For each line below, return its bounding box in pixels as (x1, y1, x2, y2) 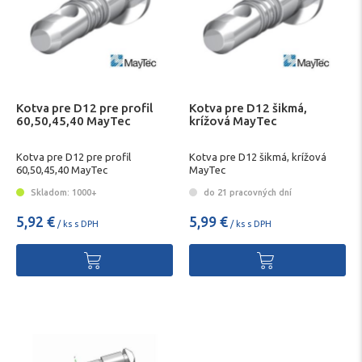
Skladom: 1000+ (28, 187, 97, 197)
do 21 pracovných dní (201, 187, 292, 197)
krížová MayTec (189, 113, 276, 128)
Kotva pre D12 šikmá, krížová (189, 151, 326, 163)
